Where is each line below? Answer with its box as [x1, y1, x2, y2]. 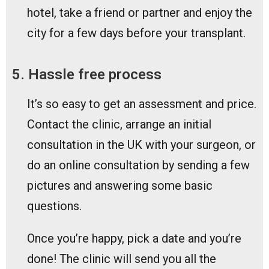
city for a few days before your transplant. [27, 25, 246, 40]
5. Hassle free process [12, 65, 162, 83]
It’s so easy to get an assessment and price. [27, 96, 256, 111]
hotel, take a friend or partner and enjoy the [27, 5, 252, 20]
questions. [27, 198, 85, 213]
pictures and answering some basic [27, 178, 213, 193]
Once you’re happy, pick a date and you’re [27, 231, 241, 246]
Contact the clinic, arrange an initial [27, 116, 211, 131]
